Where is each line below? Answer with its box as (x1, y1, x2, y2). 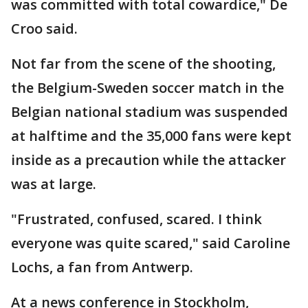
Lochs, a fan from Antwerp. (11, 258, 193, 277)
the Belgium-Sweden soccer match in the (11, 78, 284, 98)
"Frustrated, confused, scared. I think (11, 210, 262, 229)
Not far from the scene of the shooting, (11, 54, 276, 74)
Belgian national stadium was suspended (11, 102, 288, 122)
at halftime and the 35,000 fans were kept (11, 126, 291, 146)
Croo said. (11, 19, 78, 38)
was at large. (11, 175, 96, 194)
